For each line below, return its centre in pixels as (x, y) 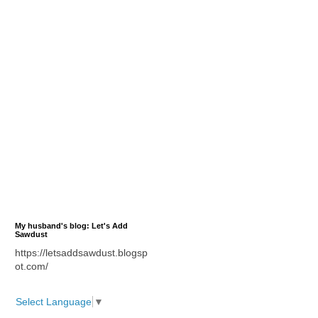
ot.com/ (32, 267)
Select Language (54, 302)
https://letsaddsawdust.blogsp (81, 253)
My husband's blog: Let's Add (71, 226)
